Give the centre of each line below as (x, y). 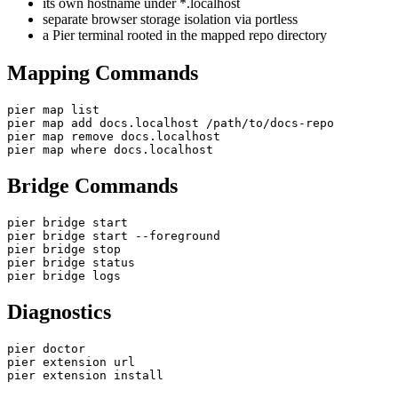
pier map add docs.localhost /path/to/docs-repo (171, 123)
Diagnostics (59, 311)
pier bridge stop (64, 250)
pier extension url (71, 362)
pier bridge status (71, 263)
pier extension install (85, 375)
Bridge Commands (92, 186)
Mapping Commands (103, 73)
